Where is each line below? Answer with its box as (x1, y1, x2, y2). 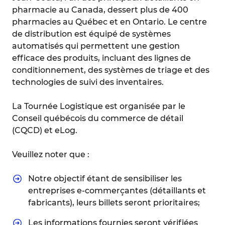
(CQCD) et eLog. (12, 126, 77, 135)
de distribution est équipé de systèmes (12, 29, 171, 39)
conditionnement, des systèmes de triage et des (12, 65, 209, 75)
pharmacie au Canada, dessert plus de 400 (12, 5, 188, 15)
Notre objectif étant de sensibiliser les (28, 174, 182, 183)
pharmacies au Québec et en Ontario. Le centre (12, 17, 207, 27)
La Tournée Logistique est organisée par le (12, 101, 185, 111)
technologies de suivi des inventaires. (12, 77, 164, 87)
